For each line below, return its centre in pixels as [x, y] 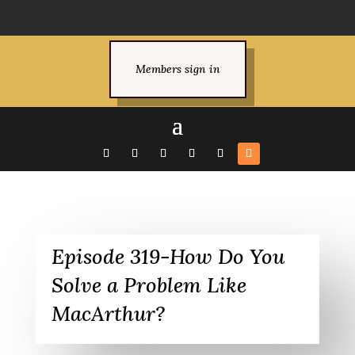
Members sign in [177, 69]
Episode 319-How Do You [168, 257]
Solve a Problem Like [149, 285]
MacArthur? [108, 314]
